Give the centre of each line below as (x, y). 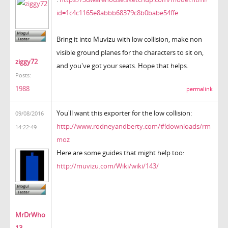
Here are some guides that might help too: (120, 152)
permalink (199, 89)
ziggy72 (26, 62)
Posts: (23, 76)
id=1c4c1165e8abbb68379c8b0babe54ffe (117, 12)
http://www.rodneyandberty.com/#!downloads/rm (134, 126)
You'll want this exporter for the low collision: (124, 113)
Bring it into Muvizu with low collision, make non (129, 39)
